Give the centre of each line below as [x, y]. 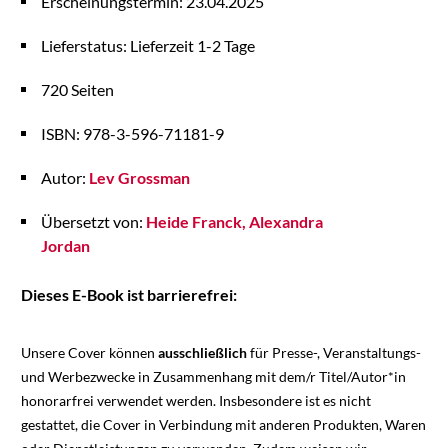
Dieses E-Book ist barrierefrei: [128, 295]
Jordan [65, 246]
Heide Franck [193, 222]
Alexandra [285, 222]
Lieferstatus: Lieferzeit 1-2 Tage [147, 46]
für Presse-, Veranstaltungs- [333, 353]
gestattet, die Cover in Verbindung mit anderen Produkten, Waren [223, 425]
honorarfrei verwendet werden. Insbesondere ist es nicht [195, 401]
